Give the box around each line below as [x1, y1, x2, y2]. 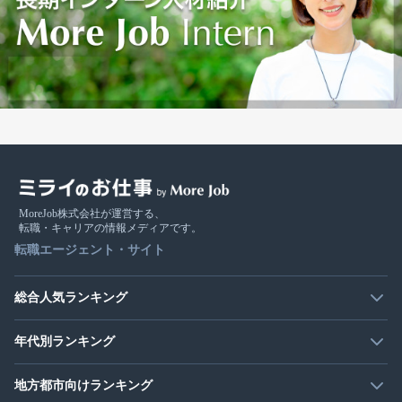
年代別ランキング [14, 334, 115, 348]
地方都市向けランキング [14, 378, 153, 392]
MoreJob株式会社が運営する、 [19, 206, 165, 220]
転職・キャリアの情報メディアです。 [19, 221, 202, 234]
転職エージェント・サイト [14, 242, 165, 257]
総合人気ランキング [14, 290, 127, 304]
